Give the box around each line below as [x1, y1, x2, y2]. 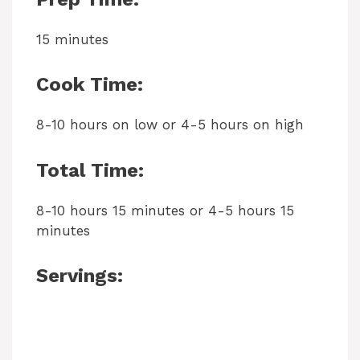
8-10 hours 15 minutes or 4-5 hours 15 [36, 202, 294, 219]
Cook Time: [36, 73, 143, 96]
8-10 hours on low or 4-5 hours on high [36, 117, 304, 133]
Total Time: [36, 158, 144, 182]
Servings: [36, 264, 123, 288]
